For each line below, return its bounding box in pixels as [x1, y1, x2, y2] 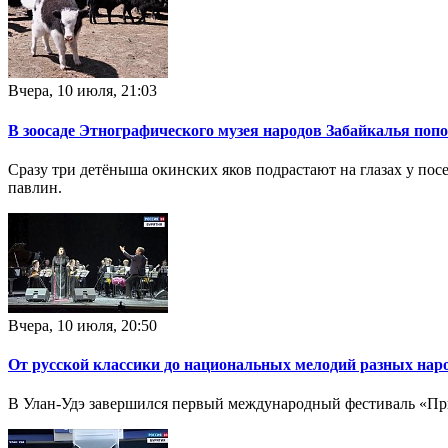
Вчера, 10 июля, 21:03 [8, 82, 157, 100]
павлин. [8, 178, 62, 196]
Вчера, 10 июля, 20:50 [8, 316, 157, 334]
